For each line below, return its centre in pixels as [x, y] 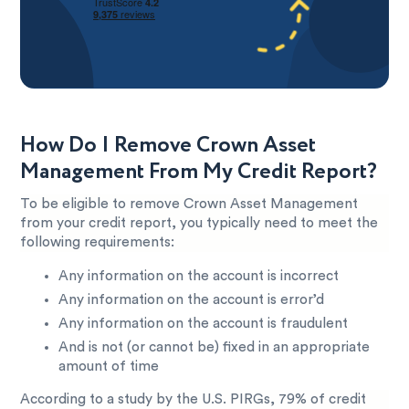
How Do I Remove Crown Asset [168, 146]
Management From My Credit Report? [199, 173]
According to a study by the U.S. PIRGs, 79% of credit [194, 399]
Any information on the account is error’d [192, 299]
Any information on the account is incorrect [199, 276]
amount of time [109, 366]
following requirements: [98, 243]
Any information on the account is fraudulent [204, 323]
